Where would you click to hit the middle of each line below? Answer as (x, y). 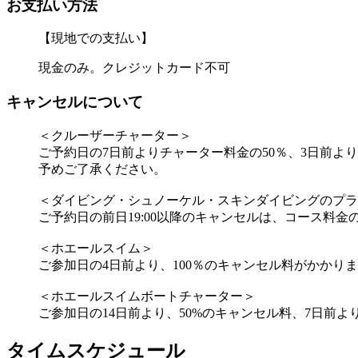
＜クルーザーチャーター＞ (115, 135)
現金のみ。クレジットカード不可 (134, 68)
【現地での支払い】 (96, 38)
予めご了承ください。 (102, 169)
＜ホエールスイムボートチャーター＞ (147, 296)
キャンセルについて (75, 102)
